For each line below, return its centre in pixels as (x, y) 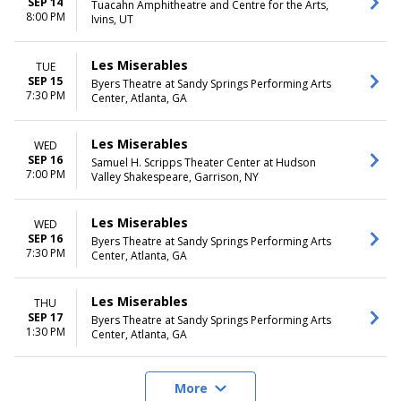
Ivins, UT (112, 19)
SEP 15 (45, 81)
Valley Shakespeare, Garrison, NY (175, 177)
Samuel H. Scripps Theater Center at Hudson (204, 162)
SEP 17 (45, 317)
